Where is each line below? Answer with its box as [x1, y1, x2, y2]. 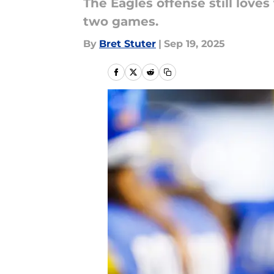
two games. [83, 14, 158, 29]
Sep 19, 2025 [164, 38, 225, 50]
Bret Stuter [99, 38, 156, 50]
